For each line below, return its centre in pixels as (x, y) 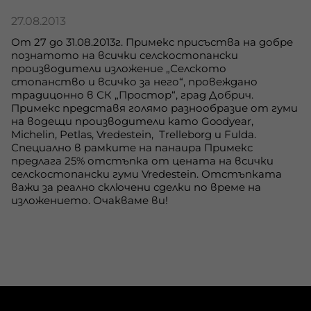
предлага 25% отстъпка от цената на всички (142, 160)
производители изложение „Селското (119, 68)
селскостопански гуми (76, 174)
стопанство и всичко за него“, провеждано (134, 81)
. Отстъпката (239, 174)
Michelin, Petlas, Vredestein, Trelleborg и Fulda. (134, 134)
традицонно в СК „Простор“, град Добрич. (132, 94)
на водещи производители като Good (120, 121)
